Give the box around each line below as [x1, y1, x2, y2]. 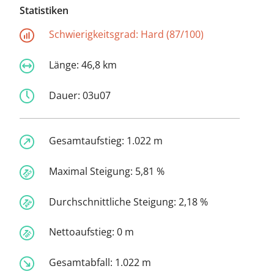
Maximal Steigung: [49, 165, 135, 179]
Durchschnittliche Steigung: [49, 194, 179, 209]
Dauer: [49, 88, 83, 102]
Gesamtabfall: [49, 256, 115, 270]
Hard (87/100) [141, 28, 204, 42]
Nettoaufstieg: [49, 225, 117, 239]
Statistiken [20, 4, 68, 18]
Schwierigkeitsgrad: [49, 28, 141, 42]
